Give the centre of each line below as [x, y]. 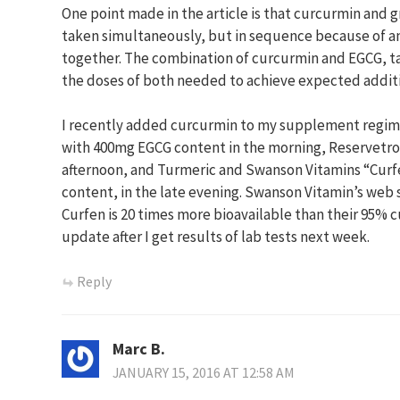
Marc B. [139, 349]
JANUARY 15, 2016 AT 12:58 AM [204, 373]
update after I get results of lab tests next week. [216, 236]
